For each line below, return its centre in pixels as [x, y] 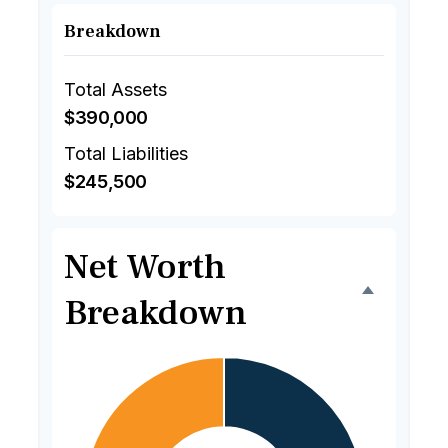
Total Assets [115, 89]
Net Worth [145, 267]
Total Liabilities [126, 153]
